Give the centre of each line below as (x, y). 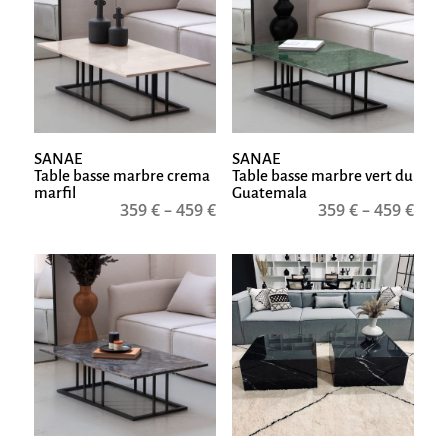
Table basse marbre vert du (322, 176)
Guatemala (269, 193)
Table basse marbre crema (121, 176)
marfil (54, 193)
